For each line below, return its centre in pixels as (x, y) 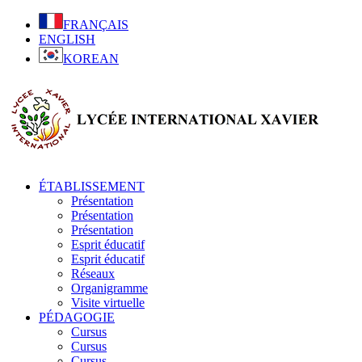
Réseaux (93, 273)
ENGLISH (67, 39)
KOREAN (91, 59)
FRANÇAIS (96, 25)
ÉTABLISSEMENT (92, 186)
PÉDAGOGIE (77, 317)
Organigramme (109, 288)
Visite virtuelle (108, 302)
